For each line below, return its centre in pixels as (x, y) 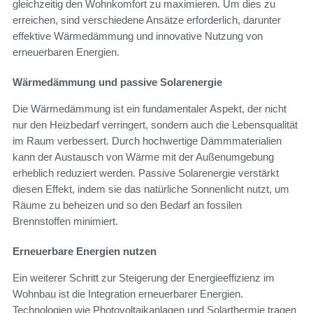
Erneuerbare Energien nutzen (85, 252)
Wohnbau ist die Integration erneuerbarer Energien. (128, 294)
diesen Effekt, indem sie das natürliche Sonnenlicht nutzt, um (151, 189)
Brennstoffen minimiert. (65, 221)
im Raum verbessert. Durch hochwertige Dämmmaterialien (147, 141)
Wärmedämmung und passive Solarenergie (117, 82)
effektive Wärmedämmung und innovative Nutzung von (138, 36)
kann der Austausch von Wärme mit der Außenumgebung (143, 157)
